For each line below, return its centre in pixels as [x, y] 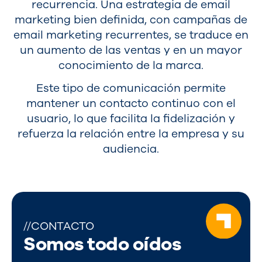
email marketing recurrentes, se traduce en [131, 35]
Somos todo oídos [102, 244]
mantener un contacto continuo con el [131, 104]
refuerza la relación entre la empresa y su [131, 134]
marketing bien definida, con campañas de [131, 20]
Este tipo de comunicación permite [131, 89]
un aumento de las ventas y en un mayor [131, 50]
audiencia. [131, 149]
